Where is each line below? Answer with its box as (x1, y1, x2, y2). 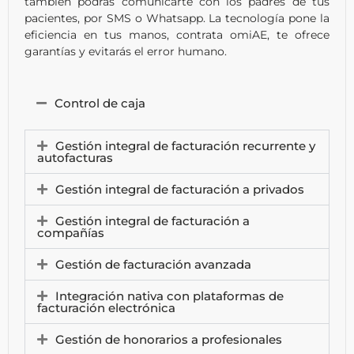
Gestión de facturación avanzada (55, 256, 251, 272)
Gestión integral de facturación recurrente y (55, 137, 315, 153)
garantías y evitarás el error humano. (24, 44, 227, 59)
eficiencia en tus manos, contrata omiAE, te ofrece (24, 28, 330, 43)
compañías (37, 224, 104, 240)
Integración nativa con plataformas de (55, 288, 284, 303)
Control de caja (55, 95, 145, 111)
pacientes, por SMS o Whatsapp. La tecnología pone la (24, 11, 330, 26)
